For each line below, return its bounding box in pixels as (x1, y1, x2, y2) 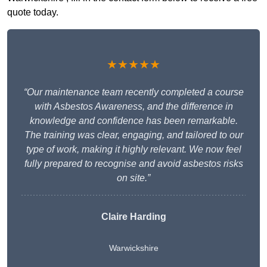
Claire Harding (101, 212, 166, 222)
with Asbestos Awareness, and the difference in (34, 101, 233, 112)
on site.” (117, 173, 150, 184)
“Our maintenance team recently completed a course (23, 87, 244, 98)
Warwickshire (108, 243, 159, 253)
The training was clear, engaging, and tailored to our (24, 130, 243, 141)
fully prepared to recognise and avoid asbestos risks (24, 159, 243, 169)
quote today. (7, 7, 58, 18)
